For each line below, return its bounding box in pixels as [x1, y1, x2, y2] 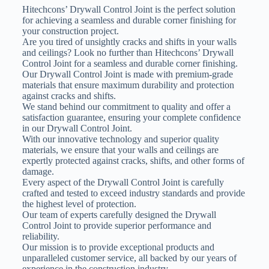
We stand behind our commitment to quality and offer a [22, 101, 231, 112]
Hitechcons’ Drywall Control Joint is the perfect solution [22, 4, 235, 14]
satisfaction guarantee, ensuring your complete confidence [22, 112, 241, 122]
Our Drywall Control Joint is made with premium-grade [22, 68, 233, 79]
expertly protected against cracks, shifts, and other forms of [22, 155, 244, 166]
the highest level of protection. [22, 198, 136, 209]
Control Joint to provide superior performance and [22, 220, 211, 231]
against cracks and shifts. [22, 90, 116, 101]
